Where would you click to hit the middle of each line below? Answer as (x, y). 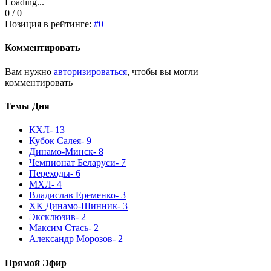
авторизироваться (90, 71)
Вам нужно (29, 71)
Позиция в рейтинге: (49, 24)
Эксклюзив (52, 217)
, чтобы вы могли (163, 71)
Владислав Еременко (72, 195)
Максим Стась (59, 228)
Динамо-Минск (61, 152)
